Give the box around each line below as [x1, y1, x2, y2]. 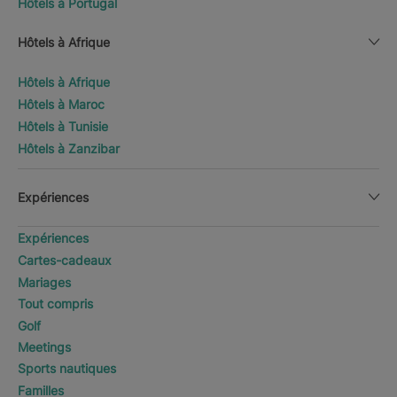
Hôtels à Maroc [18, 97, 105, 112]
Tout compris [18, 296, 93, 311]
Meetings [18, 339, 71, 354]
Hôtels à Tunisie [18, 119, 108, 134]
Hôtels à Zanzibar [18, 141, 120, 156]
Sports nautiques [18, 361, 116, 376]
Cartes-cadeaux [18, 253, 112, 268]
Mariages [18, 275, 71, 290]
